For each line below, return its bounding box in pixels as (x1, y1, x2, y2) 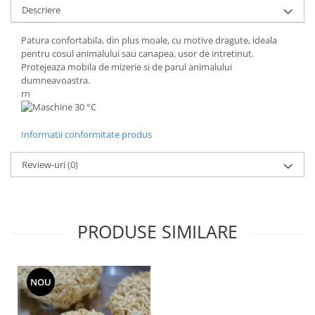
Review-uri (22, 158, 67, 172)
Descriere (22, 4, 60, 17)
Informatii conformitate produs (21, 128, 152, 141)
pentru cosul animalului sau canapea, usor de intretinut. (21, 47, 254, 60)
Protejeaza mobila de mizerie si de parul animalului (21, 60, 232, 74)
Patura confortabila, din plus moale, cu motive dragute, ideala (21, 34, 277, 47)
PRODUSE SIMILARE (77, 219, 238, 244)
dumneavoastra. (21, 74, 90, 87)
